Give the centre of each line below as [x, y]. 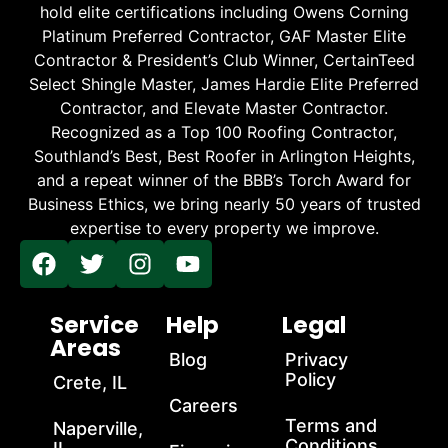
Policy [310, 380]
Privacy [316, 360]
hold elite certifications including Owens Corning [224, 12]
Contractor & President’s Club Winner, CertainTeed [224, 60]
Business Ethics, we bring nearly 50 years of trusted [224, 204]
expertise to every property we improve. [224, 228]
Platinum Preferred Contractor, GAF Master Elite [224, 36]
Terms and [331, 426]
